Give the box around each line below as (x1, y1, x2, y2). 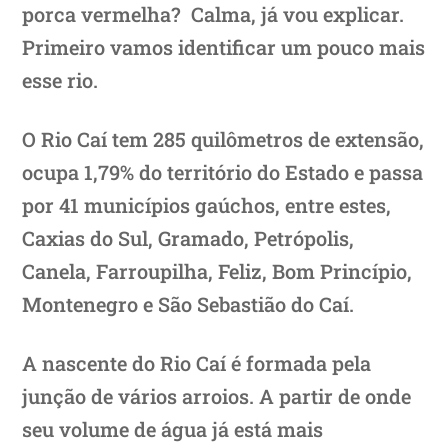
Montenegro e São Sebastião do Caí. (22, 290, 355, 317)
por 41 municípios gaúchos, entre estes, (22, 191, 392, 218)
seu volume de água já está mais (22, 415, 324, 442)
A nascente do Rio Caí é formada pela (22, 349, 372, 376)
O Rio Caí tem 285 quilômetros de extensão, (22, 125, 425, 152)
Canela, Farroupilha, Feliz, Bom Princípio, (22, 257, 413, 284)
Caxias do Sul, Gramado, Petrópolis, (22, 224, 355, 251)
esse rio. (22, 66, 99, 93)
